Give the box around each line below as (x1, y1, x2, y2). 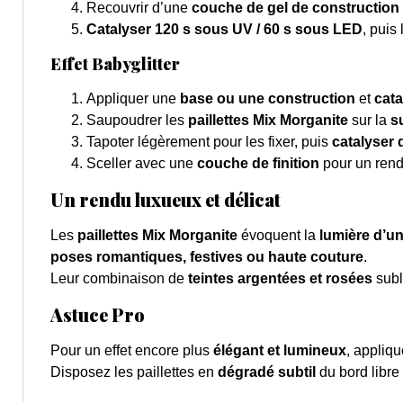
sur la (348, 112, 390, 129)
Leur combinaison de (50, 271, 188, 287)
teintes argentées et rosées (188, 271, 372, 287)
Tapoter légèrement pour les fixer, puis (86, 134, 332, 150)
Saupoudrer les (86, 112, 188, 129)
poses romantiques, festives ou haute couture (50, 249, 363, 265)
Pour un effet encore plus (50, 343, 213, 359)
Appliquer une (86, 91, 180, 107)
